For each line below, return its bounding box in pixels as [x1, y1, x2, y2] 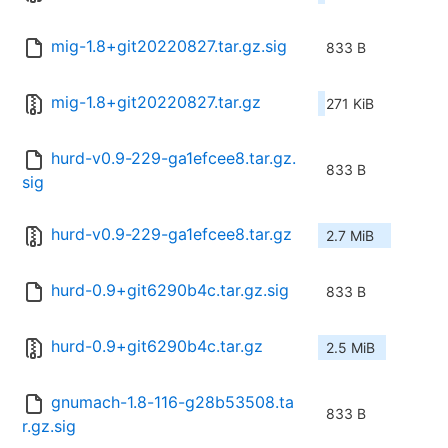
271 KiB [326, 95, 374, 113]
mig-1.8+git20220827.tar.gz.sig [51, 36, 287, 57]
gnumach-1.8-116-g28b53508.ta [51, 392, 294, 413]
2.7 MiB [326, 227, 374, 245]
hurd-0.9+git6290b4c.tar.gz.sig [51, 280, 289, 301]
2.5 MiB [326, 339, 375, 357]
